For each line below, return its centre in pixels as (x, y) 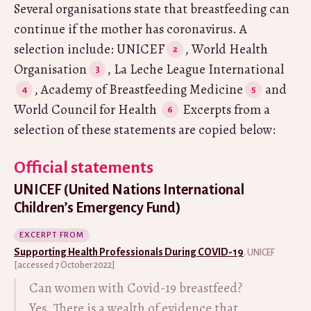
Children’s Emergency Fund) (98, 208)
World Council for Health (87, 110)
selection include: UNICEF (89, 49)
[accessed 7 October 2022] (64, 265)
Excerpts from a (225, 110)
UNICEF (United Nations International (129, 190)
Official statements (84, 167)
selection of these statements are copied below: (145, 130)
